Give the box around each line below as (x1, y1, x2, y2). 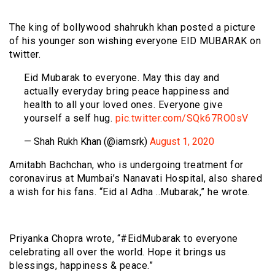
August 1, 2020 (150, 135, 214, 147)
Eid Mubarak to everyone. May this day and (24, 71, 220, 83)
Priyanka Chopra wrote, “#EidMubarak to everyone (9, 232, 238, 244)
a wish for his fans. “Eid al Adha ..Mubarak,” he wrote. (9, 185, 250, 198)
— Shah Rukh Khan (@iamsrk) (24, 135, 150, 147)
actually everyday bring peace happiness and (24, 85, 230, 97)
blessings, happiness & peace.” (9, 259, 153, 271)
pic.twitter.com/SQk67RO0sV (115, 112, 249, 124)
